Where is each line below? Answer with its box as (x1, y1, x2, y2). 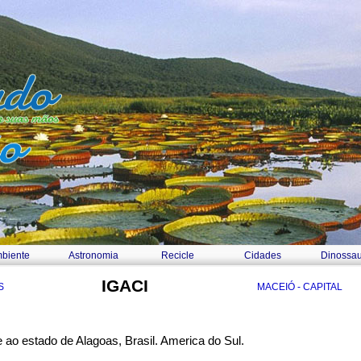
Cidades (244, 250, 281, 261)
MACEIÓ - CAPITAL (257, 281, 342, 293)
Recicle (161, 250, 194, 261)
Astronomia (68, 250, 118, 261)
